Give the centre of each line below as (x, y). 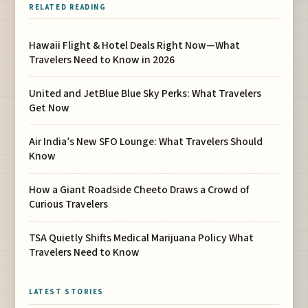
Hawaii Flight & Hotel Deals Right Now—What (135, 45)
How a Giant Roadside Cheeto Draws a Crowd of (139, 190)
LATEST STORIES (66, 291)
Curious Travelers (69, 205)
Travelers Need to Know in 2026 (102, 59)
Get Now (49, 108)
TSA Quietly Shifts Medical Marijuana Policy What (142, 238)
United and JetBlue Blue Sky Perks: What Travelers (145, 93)
